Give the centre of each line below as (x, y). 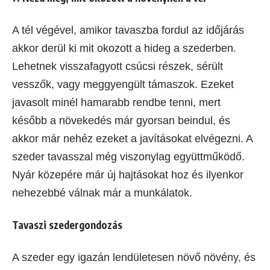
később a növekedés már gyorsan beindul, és (121, 120)
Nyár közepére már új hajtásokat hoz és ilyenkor (128, 174)
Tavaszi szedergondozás (67, 224)
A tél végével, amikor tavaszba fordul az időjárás (128, 30)
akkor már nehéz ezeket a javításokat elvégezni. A (132, 138)
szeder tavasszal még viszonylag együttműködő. (128, 156)
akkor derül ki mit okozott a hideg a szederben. (124, 48)
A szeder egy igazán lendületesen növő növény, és (134, 257)
